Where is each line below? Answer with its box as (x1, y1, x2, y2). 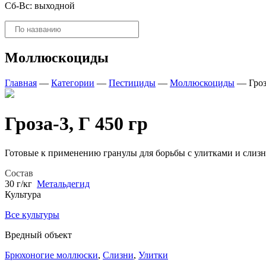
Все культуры (5, 209, 59, 220)
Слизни (103, 249, 134, 260)
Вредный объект (5, 229, 72, 240)
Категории (51, 77, 94, 88)
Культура (5, 189, 41, 199)
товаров (4, 31, 36, 41)
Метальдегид (37, 178, 90, 189)
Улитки (138, 249, 168, 260)
